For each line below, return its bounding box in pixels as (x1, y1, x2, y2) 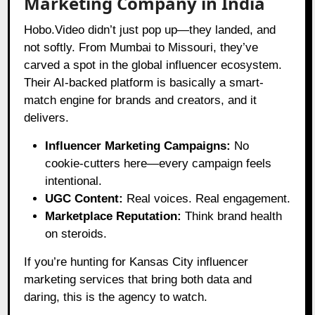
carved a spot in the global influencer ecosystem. (24, 58, 283, 72)
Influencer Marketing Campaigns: (45, 139, 231, 153)
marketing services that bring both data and (24, 272, 252, 286)
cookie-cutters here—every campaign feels (45, 156, 272, 170)
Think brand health (181, 209, 283, 223)
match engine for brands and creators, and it (24, 93, 257, 107)
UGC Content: (45, 191, 124, 205)
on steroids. (45, 226, 108, 240)
